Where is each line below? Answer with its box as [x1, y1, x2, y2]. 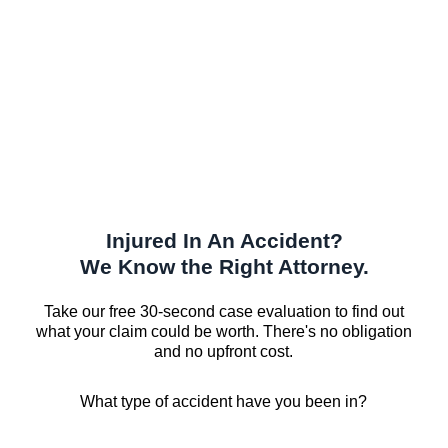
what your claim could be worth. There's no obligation [35, 323, 412, 341]
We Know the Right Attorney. [79, 255, 369, 279]
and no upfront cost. [154, 343, 294, 361]
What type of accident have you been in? [80, 393, 368, 411]
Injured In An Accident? [105, 229, 343, 253]
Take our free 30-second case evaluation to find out [43, 303, 404, 321]
